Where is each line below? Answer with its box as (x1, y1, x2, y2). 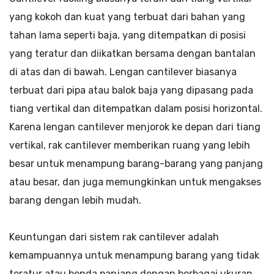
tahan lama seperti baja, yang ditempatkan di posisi (9, 29, 246, 41)
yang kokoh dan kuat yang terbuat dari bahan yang (9, 10, 245, 23)
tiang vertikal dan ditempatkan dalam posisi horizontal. (9, 102, 262, 114)
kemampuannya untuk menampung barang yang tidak (9, 249, 259, 261)
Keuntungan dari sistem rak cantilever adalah (9, 231, 219, 243)
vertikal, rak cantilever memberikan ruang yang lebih (9, 139, 250, 151)
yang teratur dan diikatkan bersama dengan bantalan (9, 47, 256, 59)
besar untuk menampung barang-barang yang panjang (9, 157, 263, 169)
